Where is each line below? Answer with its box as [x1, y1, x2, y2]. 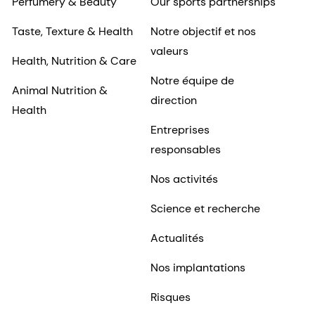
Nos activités [150, 172, 218, 187]
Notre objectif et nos [150, 24, 256, 39]
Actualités [150, 231, 204, 246]
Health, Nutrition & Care [12, 53, 136, 69]
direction [150, 93, 197, 108]
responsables [150, 142, 221, 157]
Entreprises [150, 122, 210, 138]
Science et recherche [150, 201, 260, 217]
